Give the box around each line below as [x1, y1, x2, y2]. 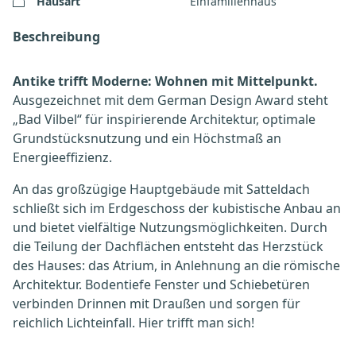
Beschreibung [13, 28, 100, 45]
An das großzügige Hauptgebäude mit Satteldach [13, 180, 310, 198]
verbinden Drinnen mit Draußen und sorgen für [13, 295, 300, 312]
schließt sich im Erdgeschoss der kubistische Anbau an [13, 199, 341, 217]
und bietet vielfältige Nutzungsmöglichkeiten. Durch [13, 219, 327, 236]
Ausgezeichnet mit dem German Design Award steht [13, 91, 328, 109]
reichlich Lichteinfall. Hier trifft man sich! [13, 314, 254, 331]
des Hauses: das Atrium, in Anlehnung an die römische [13, 257, 340, 274]
